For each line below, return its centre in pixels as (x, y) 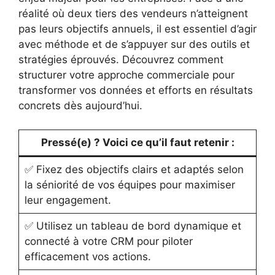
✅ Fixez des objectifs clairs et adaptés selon (134, 169)
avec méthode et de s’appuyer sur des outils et (134, 44)
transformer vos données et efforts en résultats (136, 90)
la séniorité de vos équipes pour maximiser (130, 184)
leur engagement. (68, 200)
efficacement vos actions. (87, 256)
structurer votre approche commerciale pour (126, 75)
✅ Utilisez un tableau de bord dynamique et (133, 226)
